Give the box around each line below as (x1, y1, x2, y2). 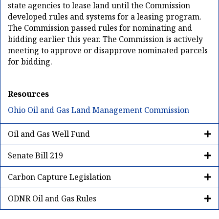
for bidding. (8, 56, 52, 67)
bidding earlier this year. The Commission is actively (8, 34, 203, 45)
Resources (8, 88, 49, 100)
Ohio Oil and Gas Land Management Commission (8, 105, 189, 116)
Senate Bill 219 (8, 150, 63, 161)
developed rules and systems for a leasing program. (8, 11, 203, 22)
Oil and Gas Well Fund (8, 129, 90, 140)
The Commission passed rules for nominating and (8, 22, 192, 34)
